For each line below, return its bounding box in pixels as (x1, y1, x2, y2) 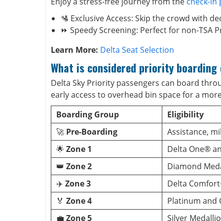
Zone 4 (66, 195, 92, 206)
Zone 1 (66, 144, 92, 154)
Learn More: (51, 44, 100, 55)
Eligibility (167, 109, 204, 120)
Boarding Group (56, 109, 119, 120)
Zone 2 (66, 161, 92, 172)
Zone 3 (65, 178, 91, 189)
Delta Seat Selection (100, 44, 174, 55)
